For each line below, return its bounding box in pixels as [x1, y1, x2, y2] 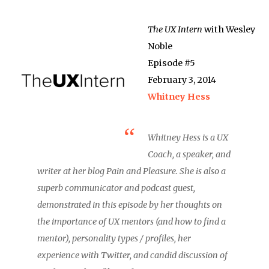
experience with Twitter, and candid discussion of [37, 249, 228, 261]
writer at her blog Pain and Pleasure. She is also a [37, 165, 226, 177]
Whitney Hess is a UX [148, 131, 229, 143]
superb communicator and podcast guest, [37, 182, 196, 193]
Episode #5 [148, 57, 196, 68]
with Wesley [202, 23, 256, 35]
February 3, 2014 [148, 74, 217, 85]
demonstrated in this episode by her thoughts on [37, 199, 223, 210]
